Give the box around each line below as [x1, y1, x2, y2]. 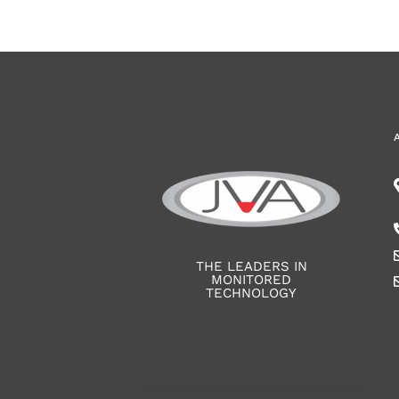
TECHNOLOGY [206, 284, 297, 301]
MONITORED [211, 271, 291, 288]
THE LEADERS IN [195, 257, 307, 274]
